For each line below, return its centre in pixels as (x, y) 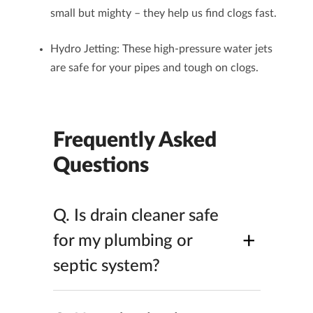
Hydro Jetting (83, 49)
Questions (101, 166)
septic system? (106, 266)
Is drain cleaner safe (146, 216)
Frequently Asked (134, 140)
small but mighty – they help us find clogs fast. (163, 13)
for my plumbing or (122, 241)
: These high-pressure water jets (194, 49)
